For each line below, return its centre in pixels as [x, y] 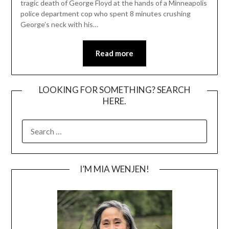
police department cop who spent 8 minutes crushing [105, 13]
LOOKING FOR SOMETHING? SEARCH [114, 89]
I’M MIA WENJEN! [114, 169]
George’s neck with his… [59, 24]
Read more [114, 53]
